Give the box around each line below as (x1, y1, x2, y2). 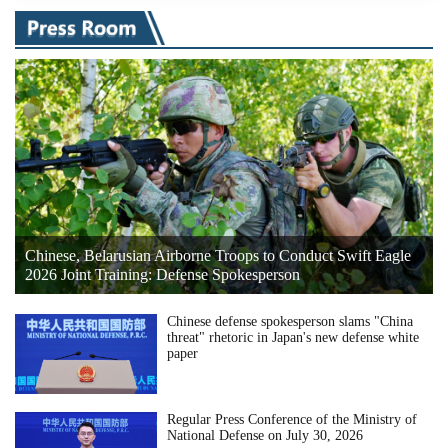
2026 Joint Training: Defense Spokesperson (25, 265, 300, 283)
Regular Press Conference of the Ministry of (167, 411, 418, 427)
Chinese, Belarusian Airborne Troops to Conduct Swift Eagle (25, 246, 411, 264)
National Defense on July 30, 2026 (167, 427, 364, 443)
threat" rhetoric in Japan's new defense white (167, 329, 420, 345)
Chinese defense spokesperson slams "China (167, 313, 414, 329)
